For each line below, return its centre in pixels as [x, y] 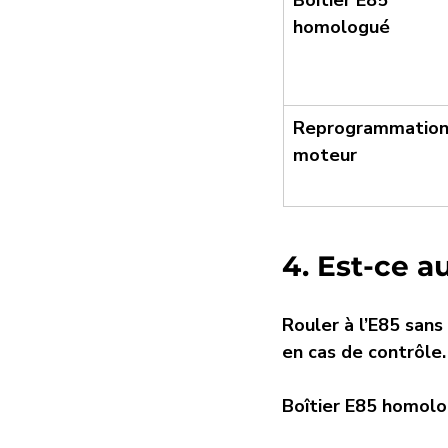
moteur [325, 155]
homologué [341, 27]
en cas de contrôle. [364, 352]
